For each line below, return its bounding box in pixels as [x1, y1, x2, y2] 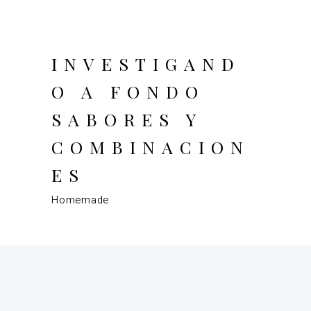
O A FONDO [51, 80, 205, 103]
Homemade [51, 192, 109, 208]
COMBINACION [51, 135, 250, 158]
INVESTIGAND [51, 52, 241, 75]
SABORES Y [51, 108, 202, 131]
